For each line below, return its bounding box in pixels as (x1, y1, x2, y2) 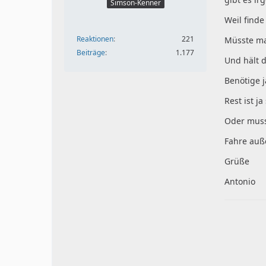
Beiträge (77, 47, 106, 58)
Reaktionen (77, 33, 114, 44)
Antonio (224, 176, 256, 187)
